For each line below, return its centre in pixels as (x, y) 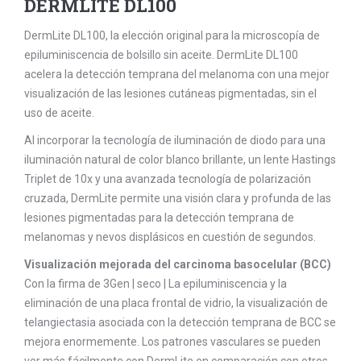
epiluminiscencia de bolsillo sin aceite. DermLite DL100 (161, 55)
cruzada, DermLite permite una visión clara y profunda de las (178, 199)
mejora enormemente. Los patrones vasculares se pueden (172, 342)
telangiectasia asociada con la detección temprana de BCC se (180, 323)
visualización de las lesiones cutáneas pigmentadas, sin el (170, 94)
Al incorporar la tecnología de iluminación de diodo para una (175, 141)
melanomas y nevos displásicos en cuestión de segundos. (170, 237)
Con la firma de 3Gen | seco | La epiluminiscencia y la (156, 284)
